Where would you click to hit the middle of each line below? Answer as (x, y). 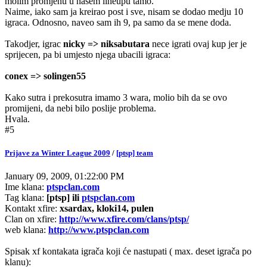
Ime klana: (26, 187)
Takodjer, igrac (34, 44)
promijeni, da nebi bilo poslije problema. (80, 108)
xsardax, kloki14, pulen (107, 209)
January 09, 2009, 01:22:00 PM (64, 176)
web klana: (25, 230)
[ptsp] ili (64, 198)
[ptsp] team (135, 153)
